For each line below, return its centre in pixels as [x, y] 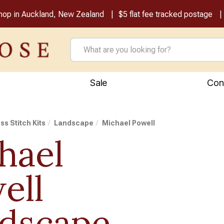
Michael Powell [129, 123]
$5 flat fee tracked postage [165, 14]
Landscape [74, 123]
